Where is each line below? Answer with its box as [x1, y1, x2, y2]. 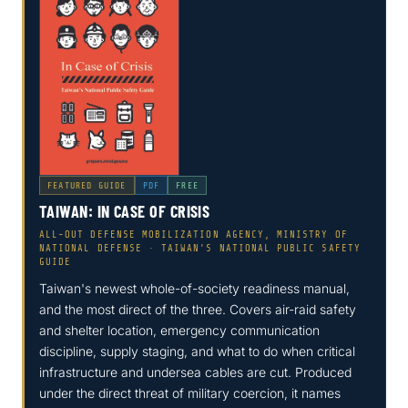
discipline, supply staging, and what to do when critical [39, 343, 355, 360]
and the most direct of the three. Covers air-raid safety [39, 301, 356, 318]
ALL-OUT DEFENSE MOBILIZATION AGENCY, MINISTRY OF [39, 229, 348, 241]
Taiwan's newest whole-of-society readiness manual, [39, 280, 350, 297]
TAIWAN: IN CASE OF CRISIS [39, 201, 210, 222]
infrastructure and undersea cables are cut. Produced [39, 364, 352, 381]
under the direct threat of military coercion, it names [39, 385, 341, 402]
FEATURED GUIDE [47, 180, 127, 191]
